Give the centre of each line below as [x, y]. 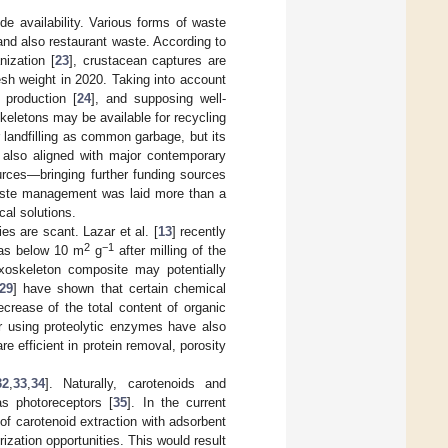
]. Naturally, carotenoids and [135, 383]
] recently [199, 231]
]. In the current [177, 402]
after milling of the [170, 250]
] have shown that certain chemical [119, 288]
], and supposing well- [158, 98]
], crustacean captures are [147, 60]
